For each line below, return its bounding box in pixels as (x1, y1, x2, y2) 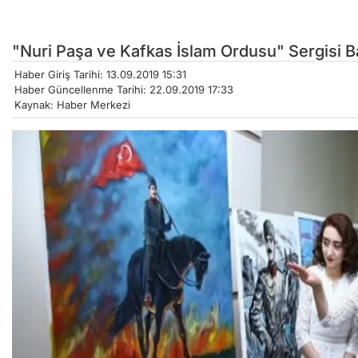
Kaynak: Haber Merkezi (14, 98, 130, 112)
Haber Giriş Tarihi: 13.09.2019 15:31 (14, 68, 186, 82)
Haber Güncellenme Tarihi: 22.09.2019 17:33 (14, 83, 233, 97)
